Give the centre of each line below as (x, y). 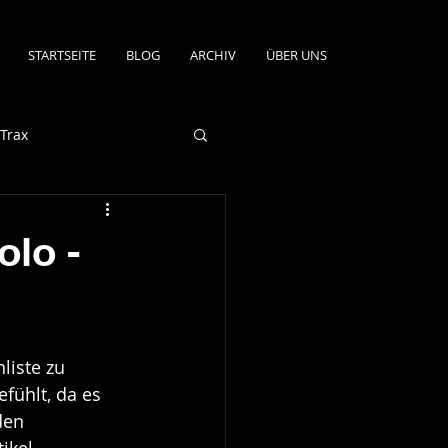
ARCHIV (212, 55)
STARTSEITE (61, 55)
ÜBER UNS (296, 55)
